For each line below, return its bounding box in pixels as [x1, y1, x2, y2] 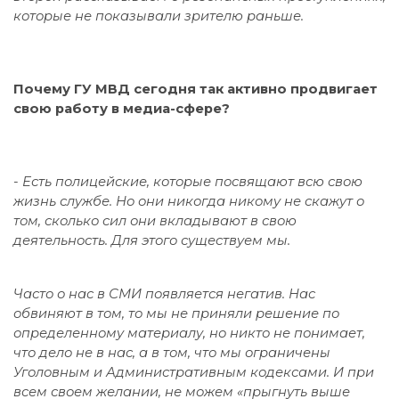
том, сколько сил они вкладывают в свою [13, 212, 297, 229]
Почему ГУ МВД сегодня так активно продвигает [13, 80, 378, 97]
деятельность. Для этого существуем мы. [13, 232, 294, 248]
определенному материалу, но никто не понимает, [13, 324, 365, 341]
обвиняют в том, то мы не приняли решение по [13, 305, 339, 322]
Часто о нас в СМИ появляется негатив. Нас [13, 285, 315, 302]
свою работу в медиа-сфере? [13, 100, 230, 117]
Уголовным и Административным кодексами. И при [13, 363, 374, 380]
